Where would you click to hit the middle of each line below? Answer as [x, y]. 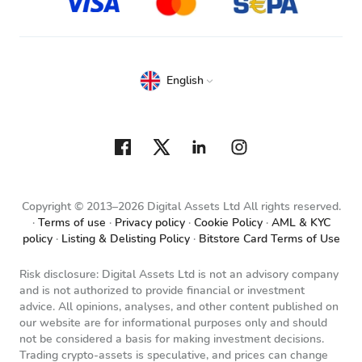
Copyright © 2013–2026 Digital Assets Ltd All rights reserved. [181, 206]
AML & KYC [301, 223]
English [185, 80]
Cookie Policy [228, 223]
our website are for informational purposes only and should [173, 323]
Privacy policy [149, 223]
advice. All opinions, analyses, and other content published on [179, 307]
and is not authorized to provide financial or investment [162, 290]
